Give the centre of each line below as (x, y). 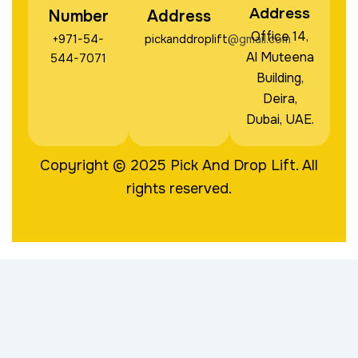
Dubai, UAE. (280, 120)
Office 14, (280, 37)
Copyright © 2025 (105, 166)
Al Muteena (280, 58)
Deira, (280, 99)
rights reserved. (179, 189)
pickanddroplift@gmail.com (217, 40)
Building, (280, 78)
